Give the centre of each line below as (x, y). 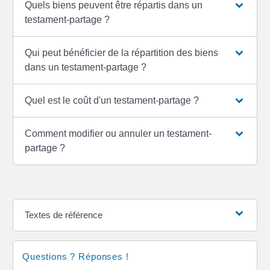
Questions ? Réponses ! (76, 256)
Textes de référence (64, 215)
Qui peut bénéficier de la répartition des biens (122, 52)
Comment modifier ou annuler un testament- (118, 133)
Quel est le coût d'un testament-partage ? (112, 100)
